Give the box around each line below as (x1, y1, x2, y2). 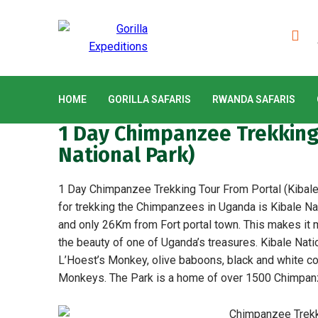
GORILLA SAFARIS (108, 94, 191, 105)
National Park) (58, 143, 194, 168)
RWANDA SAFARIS (212, 94, 295, 105)
